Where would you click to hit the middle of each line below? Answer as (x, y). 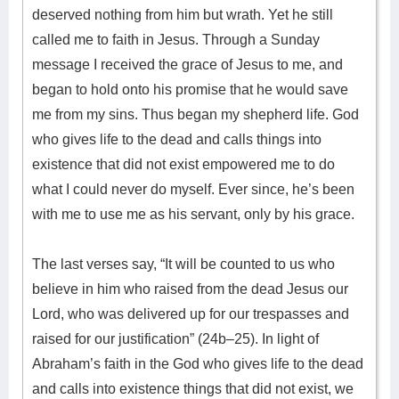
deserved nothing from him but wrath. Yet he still (183, 15)
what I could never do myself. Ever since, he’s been (193, 189)
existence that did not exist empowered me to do (183, 164)
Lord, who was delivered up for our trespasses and (191, 314)
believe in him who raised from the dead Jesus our (190, 289)
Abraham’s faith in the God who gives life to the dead (198, 364)
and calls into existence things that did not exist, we (193, 389)
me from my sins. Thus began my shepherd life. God (195, 114)
